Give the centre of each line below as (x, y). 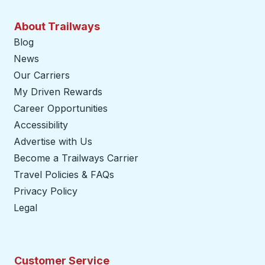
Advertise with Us (53, 142)
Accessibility (41, 125)
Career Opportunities (61, 109)
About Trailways (57, 27)
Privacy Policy (46, 191)
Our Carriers (42, 75)
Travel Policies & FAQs (64, 175)
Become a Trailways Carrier (76, 158)
